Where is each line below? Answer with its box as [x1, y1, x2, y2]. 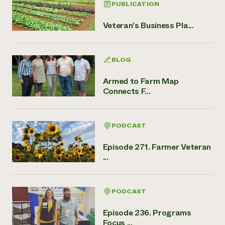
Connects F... [102, 85, 151, 97]
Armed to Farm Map [102, 75, 179, 87]
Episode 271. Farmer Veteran [102, 141, 211, 153]
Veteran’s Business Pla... [102, 19, 194, 31]
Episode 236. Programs [102, 206, 191, 218]
